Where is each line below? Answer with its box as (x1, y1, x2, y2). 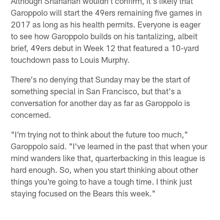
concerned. (11, 109, 52, 119)
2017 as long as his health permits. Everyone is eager (11, 19, 201, 29)
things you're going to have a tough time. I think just (11, 176, 192, 186)
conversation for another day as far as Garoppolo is (11, 97, 191, 108)
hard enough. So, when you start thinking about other (11, 164, 198, 174)
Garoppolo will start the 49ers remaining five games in (11, 7, 202, 17)
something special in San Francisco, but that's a (11, 85, 182, 96)
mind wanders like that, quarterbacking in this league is (11, 152, 206, 163)
